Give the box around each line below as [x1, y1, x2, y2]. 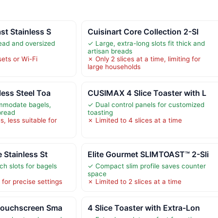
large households [87, 62, 141, 71]
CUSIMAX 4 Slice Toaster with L [87, 88, 206, 98]
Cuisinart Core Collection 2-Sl [87, 26, 199, 36]
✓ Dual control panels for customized [87, 100, 204, 109]
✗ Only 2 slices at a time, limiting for [87, 54, 200, 63]
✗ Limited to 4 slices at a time [87, 116, 182, 124]
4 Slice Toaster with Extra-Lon [87, 202, 200, 213]
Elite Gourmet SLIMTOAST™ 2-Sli [87, 149, 209, 159]
